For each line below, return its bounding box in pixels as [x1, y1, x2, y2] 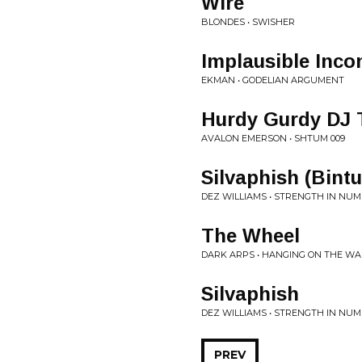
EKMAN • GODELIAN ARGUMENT [201, 74, 344, 86]
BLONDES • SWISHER [201, 16, 295, 27]
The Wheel [201, 225, 300, 246]
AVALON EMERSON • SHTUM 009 [201, 133, 345, 144]
